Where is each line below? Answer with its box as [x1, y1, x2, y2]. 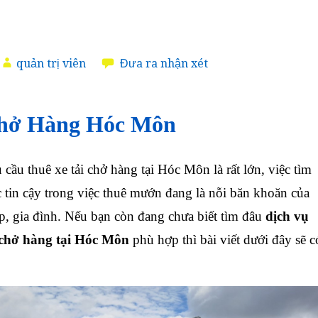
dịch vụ [265, 209, 309, 224]
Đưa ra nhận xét [120, 56, 208, 70]
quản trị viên [16, 56, 86, 70]
